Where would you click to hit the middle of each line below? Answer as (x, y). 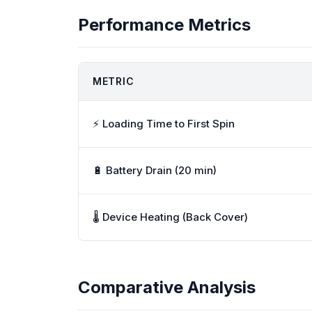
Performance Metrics (164, 25)
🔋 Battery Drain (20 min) (155, 170)
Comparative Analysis (167, 287)
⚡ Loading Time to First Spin (164, 124)
